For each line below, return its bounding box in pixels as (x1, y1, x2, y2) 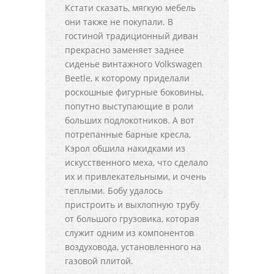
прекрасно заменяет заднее (65, 44, 184, 56)
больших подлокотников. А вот (65, 114, 194, 127)
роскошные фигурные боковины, (65, 86, 204, 98)
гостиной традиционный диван (65, 30, 198, 42)
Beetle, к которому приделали (65, 72, 190, 84)
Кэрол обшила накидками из (65, 143, 185, 155)
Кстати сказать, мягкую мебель (65, 2, 196, 14)
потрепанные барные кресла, (65, 128, 191, 141)
